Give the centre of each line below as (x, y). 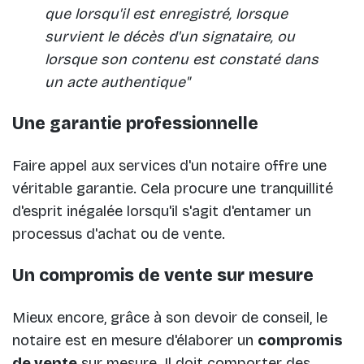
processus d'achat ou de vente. (119, 234)
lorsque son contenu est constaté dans (182, 60)
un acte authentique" (117, 82)
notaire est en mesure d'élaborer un (135, 341)
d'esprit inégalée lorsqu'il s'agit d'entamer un (162, 212)
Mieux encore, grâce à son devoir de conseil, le (170, 318)
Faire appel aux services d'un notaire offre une (169, 166)
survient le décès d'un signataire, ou (170, 37)
